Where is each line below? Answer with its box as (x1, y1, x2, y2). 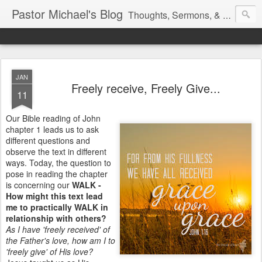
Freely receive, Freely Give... (71, 80, 220, 96)
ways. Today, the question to (6, 157, 111, 168)
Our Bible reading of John (6, 112, 101, 124)
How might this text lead (6, 190, 103, 202)
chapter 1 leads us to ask (6, 123, 99, 135)
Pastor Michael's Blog (12, 5, 123, 22)
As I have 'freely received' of (6, 223, 110, 235)
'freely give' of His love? (6, 246, 93, 257)
